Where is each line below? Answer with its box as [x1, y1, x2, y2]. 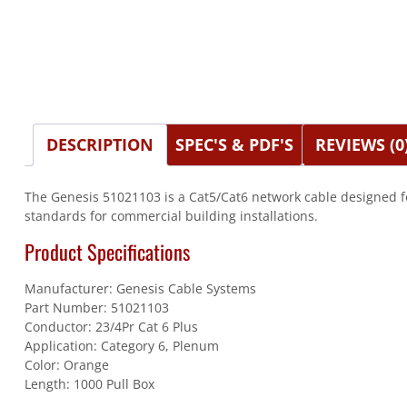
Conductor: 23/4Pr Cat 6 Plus [24, 317, 198, 335]
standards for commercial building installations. [24, 206, 318, 224]
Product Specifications [24, 236, 190, 267]
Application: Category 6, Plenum [24, 336, 219, 354]
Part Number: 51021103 [24, 298, 169, 316]
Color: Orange [24, 355, 109, 373]
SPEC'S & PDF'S [174, 134, 293, 156]
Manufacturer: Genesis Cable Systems [24, 279, 256, 297]
